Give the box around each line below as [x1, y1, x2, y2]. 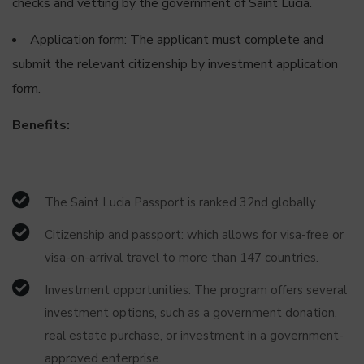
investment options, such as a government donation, [45, 305, 337, 321]
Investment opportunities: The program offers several [45, 282, 347, 298]
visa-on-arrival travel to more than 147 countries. [45, 249, 318, 266]
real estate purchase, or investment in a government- [45, 327, 344, 344]
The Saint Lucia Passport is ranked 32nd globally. [45, 194, 318, 210]
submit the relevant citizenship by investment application [12, 55, 338, 73]
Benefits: [12, 116, 70, 134]
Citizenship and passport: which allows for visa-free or [45, 227, 344, 243]
